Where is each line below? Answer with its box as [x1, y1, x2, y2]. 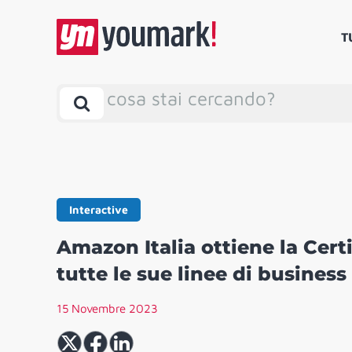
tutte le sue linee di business [57, 262, 346, 286]
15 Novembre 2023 [57, 302, 158, 316]
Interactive [69, 203, 128, 217]
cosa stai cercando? [107, 87, 276, 110]
